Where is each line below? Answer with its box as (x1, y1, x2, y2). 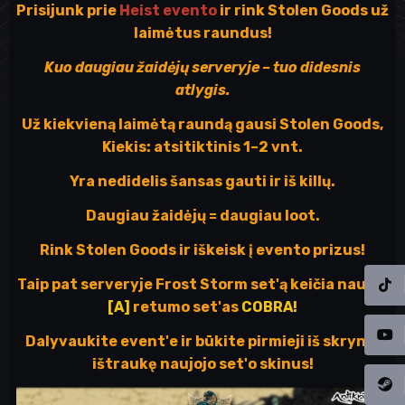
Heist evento (119, 2, 217, 19)
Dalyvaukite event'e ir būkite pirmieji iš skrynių (25, 333, 380, 350)
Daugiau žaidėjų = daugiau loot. (85, 207, 320, 224)
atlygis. (174, 81, 231, 99)
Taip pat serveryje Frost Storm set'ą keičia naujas (17, 276, 388, 293)
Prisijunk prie (16, 2, 119, 19)
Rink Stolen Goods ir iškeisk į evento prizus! (40, 241, 365, 259)
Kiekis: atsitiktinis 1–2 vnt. (102, 138, 303, 155)
